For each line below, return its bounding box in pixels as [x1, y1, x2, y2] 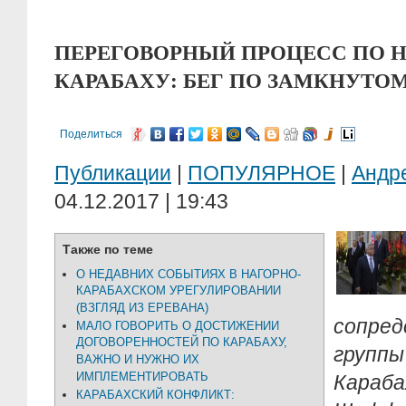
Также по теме [63, 242, 153, 256]
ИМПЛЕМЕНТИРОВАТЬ [76, 370, 208, 384]
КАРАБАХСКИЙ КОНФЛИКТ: [76, 388, 235, 401]
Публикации [54, 161, 171, 185]
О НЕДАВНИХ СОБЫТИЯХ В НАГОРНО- [76, 267, 301, 281]
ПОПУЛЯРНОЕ [188, 161, 335, 185]
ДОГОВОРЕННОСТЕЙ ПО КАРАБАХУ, [76, 335, 287, 350]
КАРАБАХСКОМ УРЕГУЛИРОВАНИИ [76, 284, 281, 298]
